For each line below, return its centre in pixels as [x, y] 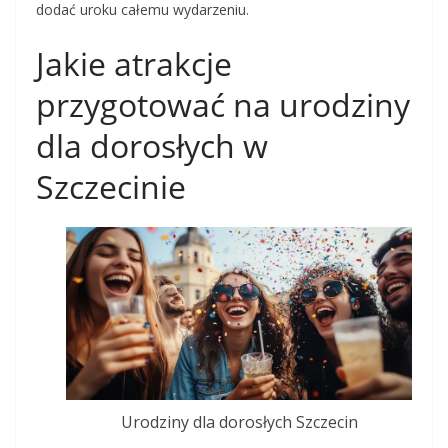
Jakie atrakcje [134, 63]
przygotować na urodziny [223, 104]
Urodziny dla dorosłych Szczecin [239, 422]
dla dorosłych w [152, 145]
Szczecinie [111, 186]
